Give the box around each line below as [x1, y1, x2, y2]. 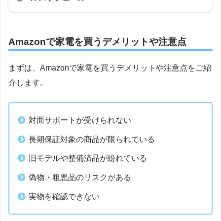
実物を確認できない [29, 192, 100, 201]
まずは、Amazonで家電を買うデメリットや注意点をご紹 [8, 64, 211, 73]
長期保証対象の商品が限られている [29, 135, 155, 144]
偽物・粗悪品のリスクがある [29, 173, 132, 182]
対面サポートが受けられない [29, 116, 132, 125]
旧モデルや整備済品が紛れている [29, 154, 147, 163]
